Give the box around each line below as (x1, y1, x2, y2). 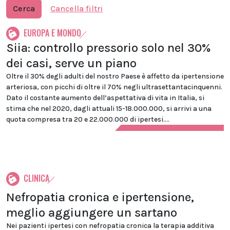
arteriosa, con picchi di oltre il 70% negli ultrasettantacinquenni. (6, 83, 222, 91)
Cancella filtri (50, 4, 103, 13)
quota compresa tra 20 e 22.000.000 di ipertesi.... (6, 115, 169, 124)
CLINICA (24, 172, 49, 184)
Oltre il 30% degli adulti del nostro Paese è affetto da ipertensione (6, 72, 224, 81)
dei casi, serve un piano (6, 56, 137, 70)
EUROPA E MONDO (24, 27, 81, 39)
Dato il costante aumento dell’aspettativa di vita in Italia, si (6, 93, 204, 102)
